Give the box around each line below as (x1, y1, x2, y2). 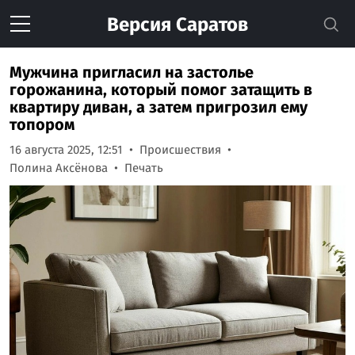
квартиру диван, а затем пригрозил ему (10, 97, 307, 116)
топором (10, 115, 74, 134)
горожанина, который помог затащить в (10, 80, 312, 99)
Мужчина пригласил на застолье (10, 63, 254, 82)
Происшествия (139, 143, 221, 157)
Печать (124, 161, 163, 175)
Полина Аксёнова (10, 161, 108, 175)
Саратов (171, 13, 248, 36)
